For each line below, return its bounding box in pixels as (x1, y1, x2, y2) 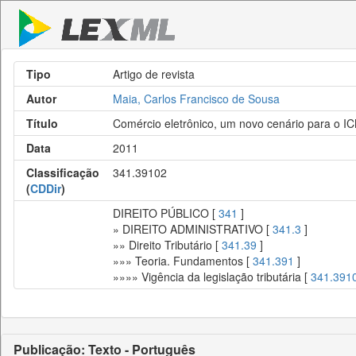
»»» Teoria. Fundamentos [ (113, 253, 253, 269)
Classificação (26, 164, 99, 180)
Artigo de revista (113, 66, 195, 82)
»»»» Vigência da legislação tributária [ (113, 269, 311, 284)
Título (26, 115, 58, 131)
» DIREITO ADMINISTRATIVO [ (113, 221, 273, 237)
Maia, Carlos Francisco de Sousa (113, 91, 280, 106)
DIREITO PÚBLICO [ (113, 205, 219, 221)
